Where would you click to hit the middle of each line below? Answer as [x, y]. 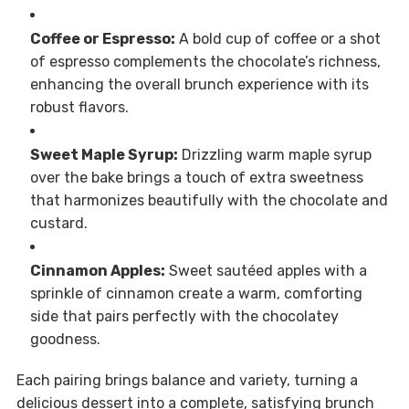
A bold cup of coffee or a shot [278, 39]
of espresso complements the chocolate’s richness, [205, 62]
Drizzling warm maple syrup [274, 155]
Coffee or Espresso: [102, 39]
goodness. [65, 340]
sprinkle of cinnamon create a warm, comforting [196, 294]
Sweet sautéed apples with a [266, 271]
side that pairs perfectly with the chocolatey [184, 317]
